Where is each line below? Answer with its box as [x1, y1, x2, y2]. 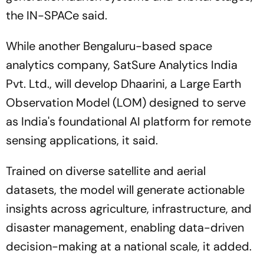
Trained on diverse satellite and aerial [6, 163, 206, 179]
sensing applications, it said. [6, 133, 158, 148]
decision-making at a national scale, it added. [6, 239, 252, 254]
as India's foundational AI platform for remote [6, 114, 251, 129]
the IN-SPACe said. [6, 8, 107, 23]
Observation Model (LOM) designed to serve [6, 95, 246, 110]
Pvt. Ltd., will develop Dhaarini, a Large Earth [6, 76, 241, 91]
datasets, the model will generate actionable [6, 182, 245, 197]
